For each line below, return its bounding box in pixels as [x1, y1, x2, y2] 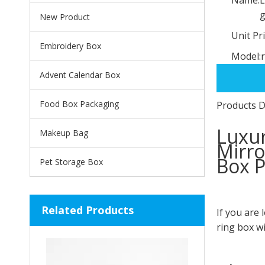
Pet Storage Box [40, 156, 103, 167]
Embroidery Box [40, 40, 101, 51]
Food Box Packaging [40, 98, 119, 109]
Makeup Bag [40, 127, 88, 138]
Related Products [41, 202, 134, 217]
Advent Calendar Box [40, 69, 120, 80]
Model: [231, 49, 261, 63]
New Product [40, 11, 90, 22]
